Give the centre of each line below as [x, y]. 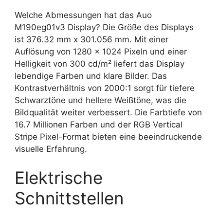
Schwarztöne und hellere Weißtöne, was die [100, 100]
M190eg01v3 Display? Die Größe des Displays [104, 27]
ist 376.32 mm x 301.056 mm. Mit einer [91, 39]
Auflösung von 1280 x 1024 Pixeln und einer [101, 51]
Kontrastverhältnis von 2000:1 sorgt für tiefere [105, 88]
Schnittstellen [69, 198]
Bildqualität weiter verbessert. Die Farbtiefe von [108, 112]
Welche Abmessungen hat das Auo [83, 15]
